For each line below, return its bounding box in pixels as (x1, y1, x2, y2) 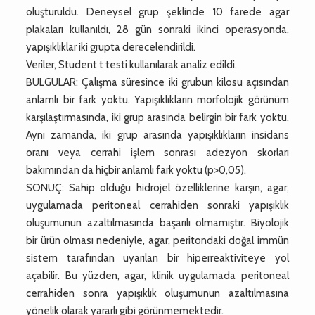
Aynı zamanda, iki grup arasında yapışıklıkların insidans (26, 128, 289, 141)
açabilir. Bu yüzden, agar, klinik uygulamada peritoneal (26, 269, 289, 282)
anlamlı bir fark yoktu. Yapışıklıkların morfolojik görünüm (26, 93, 289, 106)
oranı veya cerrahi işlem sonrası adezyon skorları (26, 146, 289, 159)
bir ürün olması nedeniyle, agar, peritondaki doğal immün (26, 233, 289, 247)
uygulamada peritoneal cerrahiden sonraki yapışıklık (26, 198, 289, 212)
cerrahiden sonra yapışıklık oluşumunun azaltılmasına (26, 286, 289, 300)
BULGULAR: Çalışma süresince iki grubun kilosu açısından (26, 75, 289, 89)
